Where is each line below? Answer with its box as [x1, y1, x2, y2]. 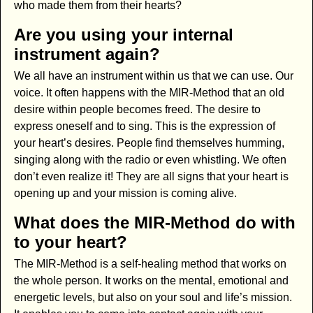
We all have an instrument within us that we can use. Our [13, 70, 293, 82]
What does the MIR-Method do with [13, 213, 296, 233]
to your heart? [13, 233, 127, 252]
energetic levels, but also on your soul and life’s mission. [13, 291, 292, 303]
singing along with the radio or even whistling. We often [13, 154, 286, 166]
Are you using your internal [13, 25, 233, 45]
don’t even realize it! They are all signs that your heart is [13, 170, 289, 183]
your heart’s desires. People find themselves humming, [13, 137, 284, 150]
